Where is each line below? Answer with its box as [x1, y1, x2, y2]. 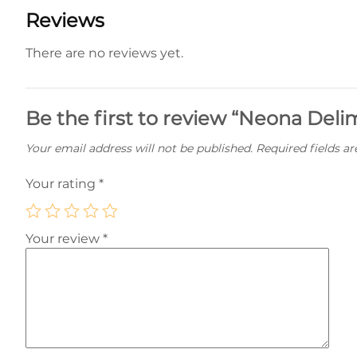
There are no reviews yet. [25, 45, 183, 61]
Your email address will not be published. [25, 141, 253, 155]
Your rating [25, 176, 99, 191]
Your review [25, 231, 103, 246]
